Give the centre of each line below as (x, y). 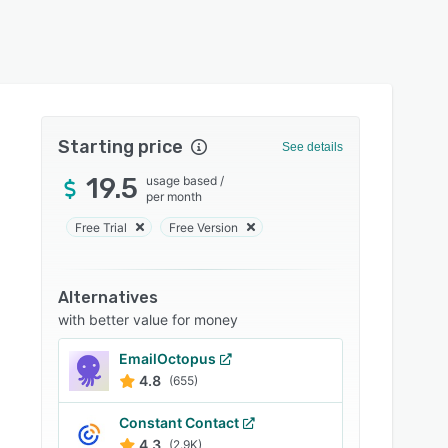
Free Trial (101, 227)
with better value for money (148, 319)
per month (174, 196)
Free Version (204, 227)
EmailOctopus (168, 358)
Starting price (121, 147)
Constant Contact (179, 422)
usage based (182, 180)
